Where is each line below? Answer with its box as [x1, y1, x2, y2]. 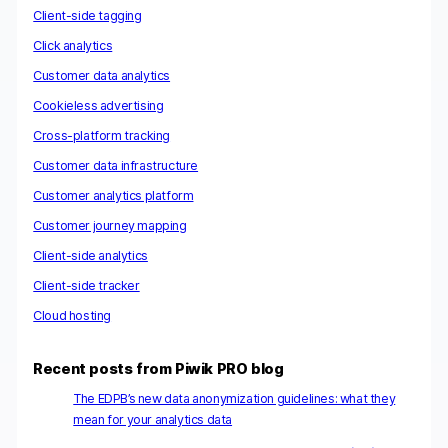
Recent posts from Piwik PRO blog [33, 360, 284, 379]
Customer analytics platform [33, 187, 194, 203]
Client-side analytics [33, 247, 148, 263]
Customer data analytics [33, 67, 171, 83]
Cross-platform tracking [33, 127, 171, 143]
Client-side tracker [33, 277, 140, 293]
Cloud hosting [33, 307, 112, 323]
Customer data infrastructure [33, 157, 199, 173]
